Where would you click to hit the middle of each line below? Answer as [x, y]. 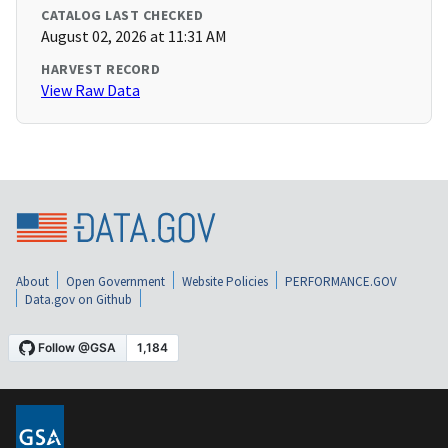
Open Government [115, 281]
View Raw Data [90, 90]
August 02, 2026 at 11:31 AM [134, 36]
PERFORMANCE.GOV [341, 281]
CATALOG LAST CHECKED [122, 15]
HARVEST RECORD [100, 69]
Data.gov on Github [78, 299]
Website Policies [225, 281]
